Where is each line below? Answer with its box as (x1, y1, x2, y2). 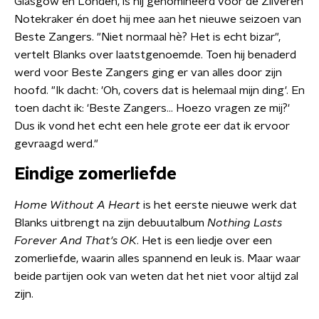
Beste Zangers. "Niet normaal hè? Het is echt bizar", (14, 31, 281, 43)
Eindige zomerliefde (14, 166, 177, 183)
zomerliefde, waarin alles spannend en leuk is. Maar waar (14, 253, 300, 264)
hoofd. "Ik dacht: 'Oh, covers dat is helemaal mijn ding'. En (14, 85, 305, 96)
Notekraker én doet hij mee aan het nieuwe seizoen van (14, 14, 301, 25)
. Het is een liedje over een (137, 235, 272, 246)
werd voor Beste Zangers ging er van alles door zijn (14, 67, 282, 78)
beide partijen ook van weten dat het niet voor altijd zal (14, 271, 298, 282)
